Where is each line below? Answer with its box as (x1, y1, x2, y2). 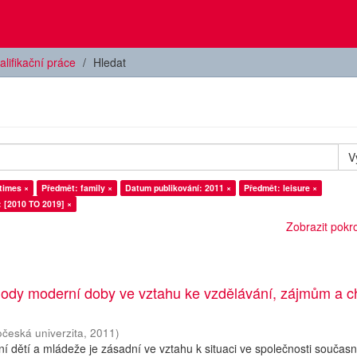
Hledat (93, 54, 126, 70)
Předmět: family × (41, 182, 112, 194)
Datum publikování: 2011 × (125, 182, 231, 194)
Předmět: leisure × (244, 182, 317, 194)
